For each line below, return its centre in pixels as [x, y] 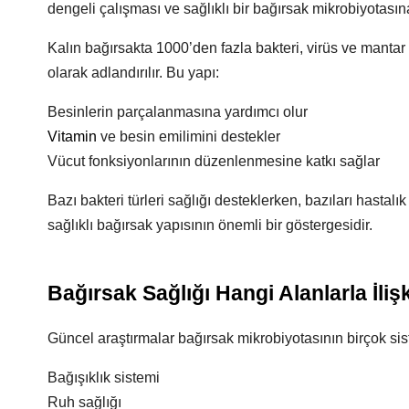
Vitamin [72, 136]
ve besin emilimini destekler [189, 136]
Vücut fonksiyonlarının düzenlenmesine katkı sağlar [214, 161]
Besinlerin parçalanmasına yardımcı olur [178, 112]
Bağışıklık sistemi [104, 378]
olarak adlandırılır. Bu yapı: [133, 73]
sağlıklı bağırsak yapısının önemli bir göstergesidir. [210, 225]
